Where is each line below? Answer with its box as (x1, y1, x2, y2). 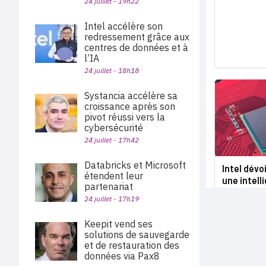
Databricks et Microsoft (84, 159, 186, 171)
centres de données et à (84, 42, 188, 53)
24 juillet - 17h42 (84, 135, 139, 144)
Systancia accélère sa (84, 90, 178, 102)
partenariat (84, 180, 133, 192)
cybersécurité (84, 122, 143, 134)
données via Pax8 (84, 250, 162, 262)
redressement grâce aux (84, 31, 189, 43)
